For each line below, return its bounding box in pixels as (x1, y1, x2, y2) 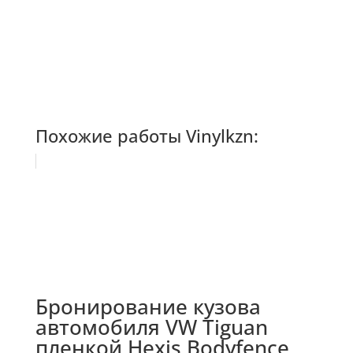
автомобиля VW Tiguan (35, 313, 268, 342)
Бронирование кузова (35, 292, 261, 321)
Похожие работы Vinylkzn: (35, 124, 258, 148)
